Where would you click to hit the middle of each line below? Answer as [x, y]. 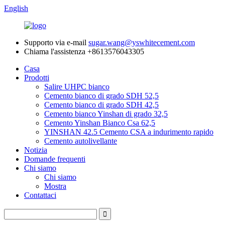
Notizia [36, 150]
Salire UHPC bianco [77, 87]
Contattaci [40, 195]
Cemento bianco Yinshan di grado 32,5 [106, 114]
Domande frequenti [55, 159]
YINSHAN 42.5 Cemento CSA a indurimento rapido [129, 132]
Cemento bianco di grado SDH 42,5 [101, 105]
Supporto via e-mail [55, 42]
